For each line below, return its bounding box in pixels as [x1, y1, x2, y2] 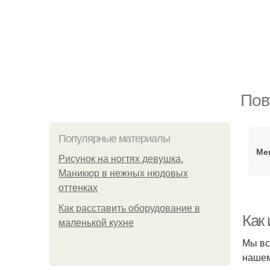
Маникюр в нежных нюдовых [58, 168, 188, 178]
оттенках [58, 183, 98, 193]
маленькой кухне [58, 218, 134, 228]
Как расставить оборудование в [58, 203, 200, 213]
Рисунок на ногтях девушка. [58, 154, 183, 164]
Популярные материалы [58, 133, 170, 145]
